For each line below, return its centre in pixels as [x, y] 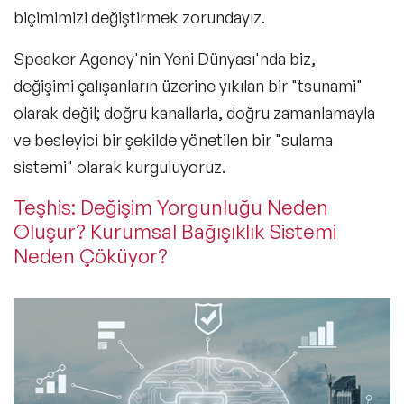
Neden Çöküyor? [91, 255]
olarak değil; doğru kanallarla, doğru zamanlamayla [194, 112]
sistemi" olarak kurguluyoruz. [119, 166]
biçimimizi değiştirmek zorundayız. [139, 17]
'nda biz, [285, 58]
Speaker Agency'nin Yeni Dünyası [134, 58]
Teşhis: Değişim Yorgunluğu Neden [171, 207]
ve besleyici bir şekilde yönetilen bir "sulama [173, 139]
